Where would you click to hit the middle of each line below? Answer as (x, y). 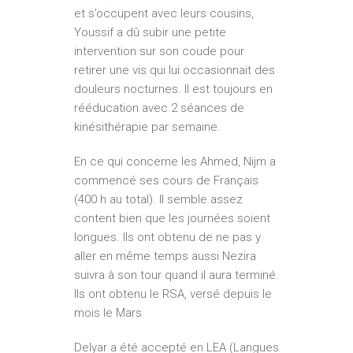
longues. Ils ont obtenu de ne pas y (167, 238)
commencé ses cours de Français (166, 181)
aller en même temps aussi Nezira (165, 256)
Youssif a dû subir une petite (150, 33)
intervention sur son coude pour (159, 52)
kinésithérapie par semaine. (147, 127)
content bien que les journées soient (172, 219)
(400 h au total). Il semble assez (158, 200)
